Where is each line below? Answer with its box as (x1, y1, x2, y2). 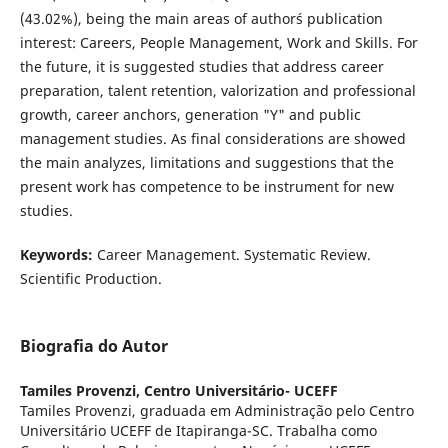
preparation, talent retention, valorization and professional (19, 81, 416, 101)
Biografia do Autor (19, 335, 168, 358)
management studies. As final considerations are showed (19, 129, 406, 149)
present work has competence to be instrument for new (19, 177, 394, 197)
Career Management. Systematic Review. (92, 245, 371, 265)
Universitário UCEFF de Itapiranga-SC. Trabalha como (19, 421, 377, 441)
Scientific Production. (19, 269, 162, 289)
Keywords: (19, 245, 93, 265)
